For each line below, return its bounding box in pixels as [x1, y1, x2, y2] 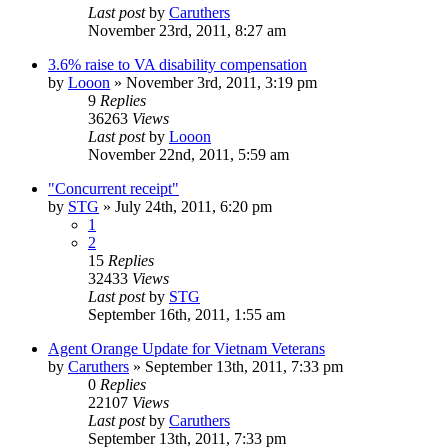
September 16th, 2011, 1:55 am [88, 305, 285, 323]
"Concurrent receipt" [48, 179, 179, 197]
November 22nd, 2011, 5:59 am [88, 145, 289, 163]
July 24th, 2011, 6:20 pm [115, 197, 272, 215]
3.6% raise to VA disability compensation [48, 55, 307, 73]
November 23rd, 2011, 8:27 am [88, 21, 286, 39]
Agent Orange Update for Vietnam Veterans [48, 339, 325, 357]
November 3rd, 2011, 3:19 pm [126, 73, 317, 91]
